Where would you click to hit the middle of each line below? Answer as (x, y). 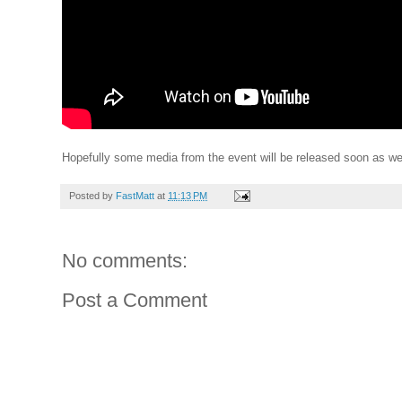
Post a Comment (135, 300)
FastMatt (135, 195)
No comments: (125, 260)
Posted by (92, 195)
